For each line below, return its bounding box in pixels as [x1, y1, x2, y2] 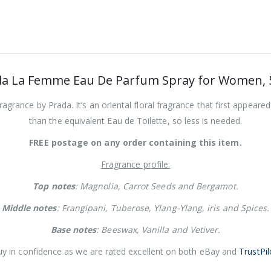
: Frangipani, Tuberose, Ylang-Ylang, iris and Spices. [56, 202, 270, 214]
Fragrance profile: [100, 158, 171, 171]
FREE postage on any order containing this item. [29, 137, 242, 149]
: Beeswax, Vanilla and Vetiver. [96, 224, 221, 236]
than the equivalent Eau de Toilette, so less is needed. [29, 115, 242, 127]
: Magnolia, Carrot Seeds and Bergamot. [74, 180, 238, 192]
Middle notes [1, 202, 57, 214]
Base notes [50, 224, 97, 236]
